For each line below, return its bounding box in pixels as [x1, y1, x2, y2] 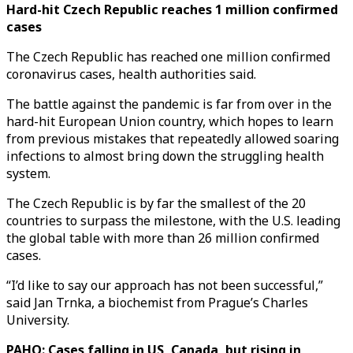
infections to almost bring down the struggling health [6, 147, 324, 165]
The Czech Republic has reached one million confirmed [6, 48, 330, 65]
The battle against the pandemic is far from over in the [6, 95, 332, 113]
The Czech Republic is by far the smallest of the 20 [6, 195, 306, 212]
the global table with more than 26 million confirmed [6, 229, 319, 247]
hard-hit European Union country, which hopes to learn [6, 113, 333, 130]
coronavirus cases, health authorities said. [6, 65, 256, 83]
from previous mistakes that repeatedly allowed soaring [6, 130, 339, 147]
